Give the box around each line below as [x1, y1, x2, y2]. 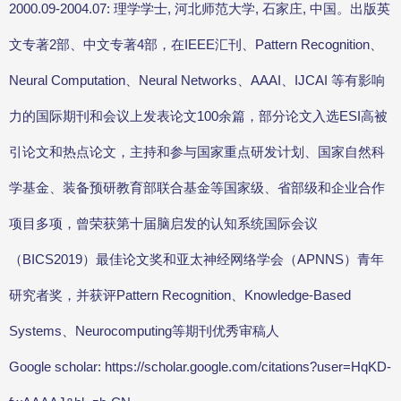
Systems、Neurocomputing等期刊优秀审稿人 [9, 323, 279, 339]
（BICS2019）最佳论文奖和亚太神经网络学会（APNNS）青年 [9, 252, 384, 268]
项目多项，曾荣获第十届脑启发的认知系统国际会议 [9, 216, 318, 232]
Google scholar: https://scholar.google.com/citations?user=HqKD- [9, 359, 391, 375]
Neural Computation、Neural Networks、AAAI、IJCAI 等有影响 [9, 73, 385, 89]
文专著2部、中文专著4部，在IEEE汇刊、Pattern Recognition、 [9, 37, 383, 53]
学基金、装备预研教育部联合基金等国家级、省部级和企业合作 [9, 180, 385, 196]
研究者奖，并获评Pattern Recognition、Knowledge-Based [9, 287, 351, 303]
